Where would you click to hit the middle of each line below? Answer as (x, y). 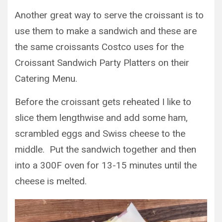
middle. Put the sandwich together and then (106, 149)
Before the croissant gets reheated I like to (103, 102)
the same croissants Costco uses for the (99, 47)
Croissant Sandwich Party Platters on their (102, 63)
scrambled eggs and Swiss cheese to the (100, 134)
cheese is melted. (51, 181)
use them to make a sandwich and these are (106, 31)
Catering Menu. (46, 79)
